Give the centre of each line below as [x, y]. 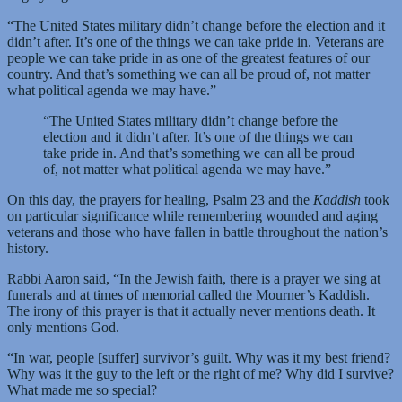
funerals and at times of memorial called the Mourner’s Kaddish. [188, 294]
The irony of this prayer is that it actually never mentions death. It [191, 310]
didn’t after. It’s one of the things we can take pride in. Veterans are [196, 41]
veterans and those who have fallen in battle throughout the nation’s [197, 232]
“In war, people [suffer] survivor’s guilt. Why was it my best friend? [199, 357]
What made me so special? [82, 389]
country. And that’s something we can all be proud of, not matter [188, 74]
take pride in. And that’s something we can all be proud [199, 153]
